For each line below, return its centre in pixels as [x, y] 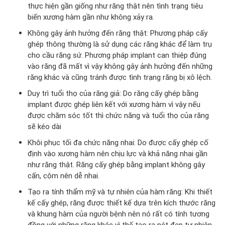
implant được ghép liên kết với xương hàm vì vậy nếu [114, 104]
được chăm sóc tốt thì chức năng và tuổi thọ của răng [118, 115]
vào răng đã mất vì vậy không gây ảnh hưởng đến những [120, 66]
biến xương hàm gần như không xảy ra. [91, 17]
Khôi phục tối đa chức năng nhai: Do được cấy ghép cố [118, 142]
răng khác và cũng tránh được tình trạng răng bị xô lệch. [120, 77]
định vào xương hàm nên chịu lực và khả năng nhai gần [118, 153]
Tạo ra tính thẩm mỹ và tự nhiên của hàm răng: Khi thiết [120, 191]
